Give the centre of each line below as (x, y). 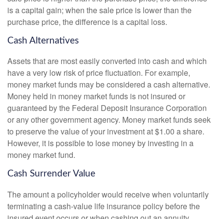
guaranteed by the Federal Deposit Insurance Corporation (107, 108)
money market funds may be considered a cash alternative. (109, 85)
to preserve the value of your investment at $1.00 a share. (106, 131)
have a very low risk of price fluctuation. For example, (99, 73)
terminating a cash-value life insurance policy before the (104, 206)
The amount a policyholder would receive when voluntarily (108, 194)
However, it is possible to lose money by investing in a (100, 143)
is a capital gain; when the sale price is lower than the (99, 10)
